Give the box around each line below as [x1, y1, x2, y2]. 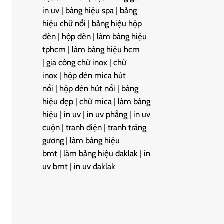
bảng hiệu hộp [91, 18, 142, 28]
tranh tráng [107, 122, 146, 132]
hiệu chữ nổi [42, 18, 86, 28]
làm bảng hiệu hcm [71, 44, 140, 54]
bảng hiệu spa [65, 5, 114, 15]
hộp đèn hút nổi [59, 83, 115, 93]
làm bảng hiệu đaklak [63, 148, 138, 158]
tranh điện [65, 122, 102, 132]
